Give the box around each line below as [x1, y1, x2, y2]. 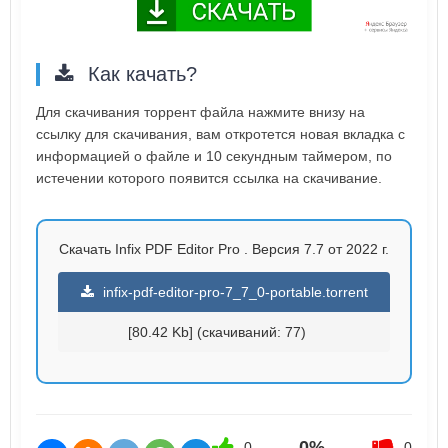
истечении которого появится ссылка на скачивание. [36, 169, 382, 186]
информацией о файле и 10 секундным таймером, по [36, 147, 392, 164]
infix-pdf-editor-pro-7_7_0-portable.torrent [98, 283, 368, 300]
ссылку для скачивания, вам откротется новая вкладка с [36, 125, 405, 142]
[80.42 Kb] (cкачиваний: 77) [127, 323, 306, 340]
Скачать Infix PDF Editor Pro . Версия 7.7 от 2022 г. [59, 240, 389, 257]
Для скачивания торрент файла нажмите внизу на [36, 103, 365, 120]
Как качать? [82, 62, 197, 85]
